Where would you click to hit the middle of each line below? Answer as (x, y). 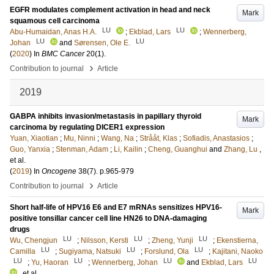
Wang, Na (117, 138)
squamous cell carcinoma (55, 21)
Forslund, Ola (167, 251)
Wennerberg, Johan (125, 262)
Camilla (23, 251)
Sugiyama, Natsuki (90, 251)
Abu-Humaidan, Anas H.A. (53, 32)
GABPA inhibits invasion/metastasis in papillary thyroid (106, 116)
